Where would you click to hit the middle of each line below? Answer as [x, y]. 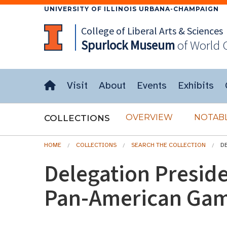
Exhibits [196, 85]
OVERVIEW [149, 117]
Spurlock [104, 45]
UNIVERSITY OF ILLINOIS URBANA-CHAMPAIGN [131, 9]
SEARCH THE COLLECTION [168, 145]
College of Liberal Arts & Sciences [152, 31]
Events [152, 85]
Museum [151, 45]
